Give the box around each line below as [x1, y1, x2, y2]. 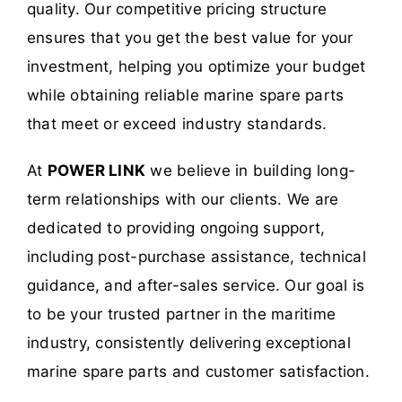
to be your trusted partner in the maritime [27, 305, 336, 323]
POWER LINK [47, 162, 146, 179]
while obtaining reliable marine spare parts [27, 86, 345, 104]
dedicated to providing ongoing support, [27, 219, 326, 237]
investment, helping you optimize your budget [27, 57, 366, 75]
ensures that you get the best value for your [27, 29, 354, 47]
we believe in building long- [145, 162, 356, 179]
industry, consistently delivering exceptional [27, 334, 351, 352]
